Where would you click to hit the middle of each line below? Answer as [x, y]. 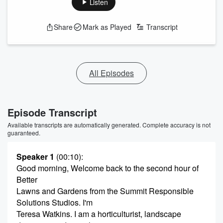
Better [27, 179]
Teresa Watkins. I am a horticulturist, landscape [99, 214]
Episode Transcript [52, 112]
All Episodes [111, 73]
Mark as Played [107, 27]
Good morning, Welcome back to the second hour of [108, 168]
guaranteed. [24, 133]
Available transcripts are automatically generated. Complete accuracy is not [109, 125]
